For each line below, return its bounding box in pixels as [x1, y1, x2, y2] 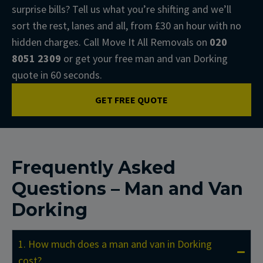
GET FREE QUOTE [95, 93, 168, 106]
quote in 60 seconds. [12, 68, 104, 82]
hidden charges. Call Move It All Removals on [12, 35, 210, 49]
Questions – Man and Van [12, 177, 243, 200]
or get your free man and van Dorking [61, 51, 228, 65]
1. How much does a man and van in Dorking [18, 237, 212, 251]
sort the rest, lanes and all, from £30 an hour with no [12, 18, 241, 32]
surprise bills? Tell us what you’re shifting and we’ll [12, 2, 231, 16]
